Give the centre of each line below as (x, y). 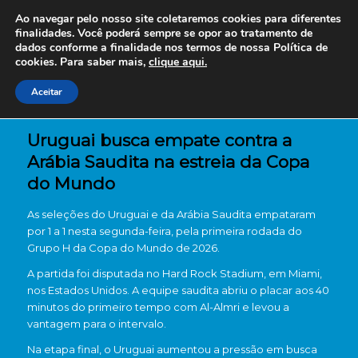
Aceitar (47, 92)
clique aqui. (178, 62)
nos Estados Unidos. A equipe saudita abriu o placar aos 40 (178, 290)
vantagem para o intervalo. (96, 324)
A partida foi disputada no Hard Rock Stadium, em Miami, (174, 274)
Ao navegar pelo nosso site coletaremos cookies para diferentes (178, 19)
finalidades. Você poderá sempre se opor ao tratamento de (164, 33)
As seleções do (67, 214)
